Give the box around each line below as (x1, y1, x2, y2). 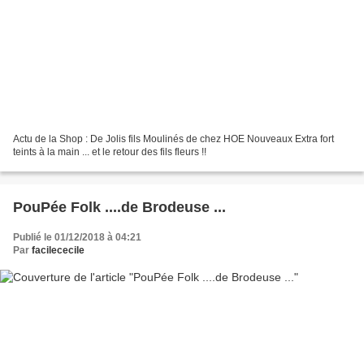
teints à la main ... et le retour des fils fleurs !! (13, 146, 206, 158)
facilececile (32, 245, 84, 257)
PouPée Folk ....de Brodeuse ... (13, 199, 226, 216)
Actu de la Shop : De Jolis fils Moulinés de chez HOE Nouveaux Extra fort (13, 133, 334, 145)
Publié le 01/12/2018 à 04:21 (13, 232, 141, 244)
